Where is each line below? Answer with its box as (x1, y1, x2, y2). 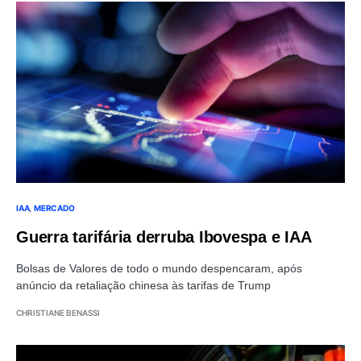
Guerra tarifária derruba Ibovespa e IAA (16, 229, 312, 247)
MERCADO (34, 204, 75, 214)
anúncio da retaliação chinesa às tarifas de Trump (16, 280, 271, 293)
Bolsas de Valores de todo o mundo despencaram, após (16, 263, 302, 276)
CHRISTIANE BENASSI (16, 309, 100, 319)
